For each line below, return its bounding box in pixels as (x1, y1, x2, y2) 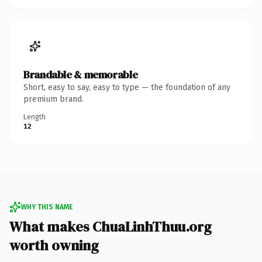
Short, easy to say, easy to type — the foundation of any (23, 82, 230, 92)
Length (23, 112, 46, 121)
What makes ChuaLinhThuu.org (9, 216, 212, 236)
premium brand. (23, 94, 84, 104)
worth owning (9, 235, 99, 255)
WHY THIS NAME (21, 202, 73, 211)
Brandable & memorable (23, 67, 138, 82)
